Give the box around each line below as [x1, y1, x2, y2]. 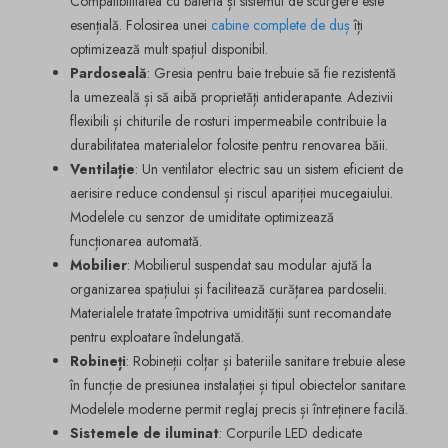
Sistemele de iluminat [70, 423, 219, 444]
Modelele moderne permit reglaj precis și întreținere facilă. [70, 399, 408, 420]
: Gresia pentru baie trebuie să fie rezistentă [147, 63, 396, 84]
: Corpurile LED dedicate [219, 423, 362, 444]
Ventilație [70, 159, 135, 180]
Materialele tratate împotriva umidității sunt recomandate [70, 303, 391, 324]
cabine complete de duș [211, 15, 350, 36]
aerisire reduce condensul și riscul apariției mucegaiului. [70, 183, 393, 204]
